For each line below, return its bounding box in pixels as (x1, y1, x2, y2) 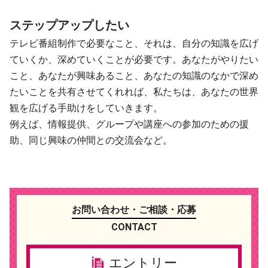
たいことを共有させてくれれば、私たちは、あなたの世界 (10, 86, 258, 98)
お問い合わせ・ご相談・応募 (72, 203, 196, 215)
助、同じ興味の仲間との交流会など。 (10, 134, 172, 146)
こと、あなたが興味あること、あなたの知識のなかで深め (10, 69, 258, 81)
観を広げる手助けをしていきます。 (10, 102, 163, 114)
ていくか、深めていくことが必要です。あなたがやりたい (10, 53, 258, 65)
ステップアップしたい (10, 17, 129, 32)
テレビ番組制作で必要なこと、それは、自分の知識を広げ (10, 37, 258, 49)
